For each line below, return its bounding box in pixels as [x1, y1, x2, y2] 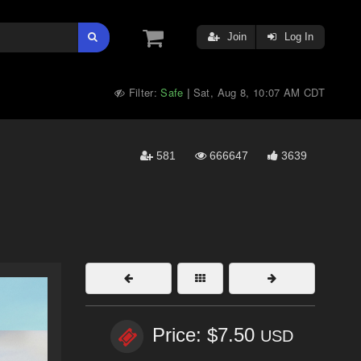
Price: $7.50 [151, 324, 260, 346]
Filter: [125, 85, 161, 100]
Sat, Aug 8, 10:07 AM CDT [193, 85, 325, 100]
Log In [281, 31, 313, 43]
